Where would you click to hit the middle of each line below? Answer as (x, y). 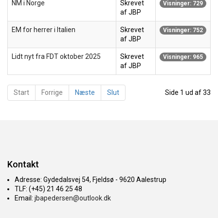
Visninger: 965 (183, 57)
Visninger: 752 (183, 30)
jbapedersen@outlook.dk (73, 198)
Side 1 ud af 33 (188, 92)
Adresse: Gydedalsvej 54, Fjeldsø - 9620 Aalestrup (91, 180)
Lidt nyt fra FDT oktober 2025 (56, 56)
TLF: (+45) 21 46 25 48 (49, 189)
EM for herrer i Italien (44, 30)
